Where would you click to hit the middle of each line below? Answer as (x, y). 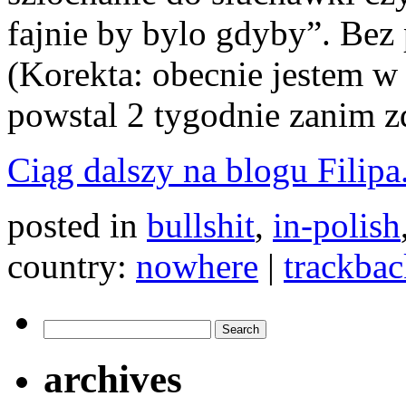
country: (72, 266)
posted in (77, 225)
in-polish (337, 225)
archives (113, 379)
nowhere (197, 266)
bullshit (201, 225)
